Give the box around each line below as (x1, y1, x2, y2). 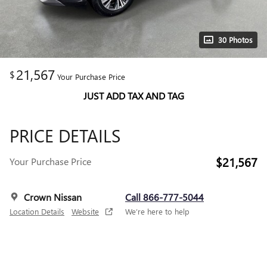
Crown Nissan (24, 191, 82, 203)
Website (72, 206, 99, 216)
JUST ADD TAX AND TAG (83, 89, 184, 102)
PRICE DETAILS (10, 123, 120, 147)
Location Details (10, 206, 64, 216)
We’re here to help (125, 206, 190, 216)
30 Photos (218, 35, 253, 45)
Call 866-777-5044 (125, 191, 204, 203)
